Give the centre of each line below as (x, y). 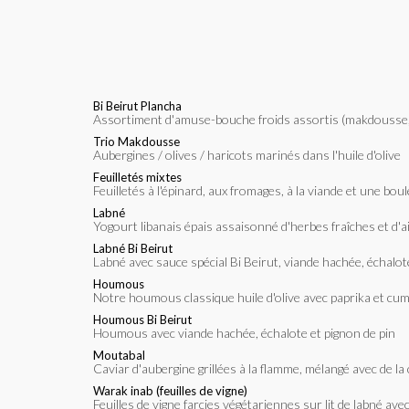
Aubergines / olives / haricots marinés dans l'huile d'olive (251, 154)
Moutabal (119, 355)
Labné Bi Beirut (133, 248)
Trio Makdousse (136, 141)
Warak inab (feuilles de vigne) (170, 390)
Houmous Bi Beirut (142, 319)
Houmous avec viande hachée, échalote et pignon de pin (249, 332)
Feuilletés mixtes (137, 177)
